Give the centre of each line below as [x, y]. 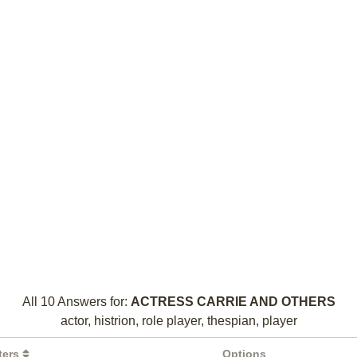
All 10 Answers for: [76, 302]
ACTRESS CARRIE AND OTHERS [233, 302]
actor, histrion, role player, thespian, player [178, 321]
